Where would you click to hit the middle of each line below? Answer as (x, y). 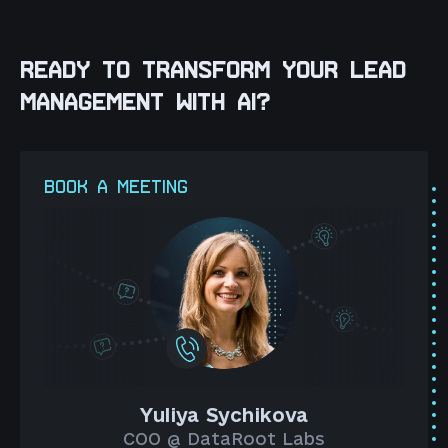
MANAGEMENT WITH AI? (145, 103)
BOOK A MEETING (116, 187)
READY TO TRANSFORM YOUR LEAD (213, 71)
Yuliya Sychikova (223, 415)
